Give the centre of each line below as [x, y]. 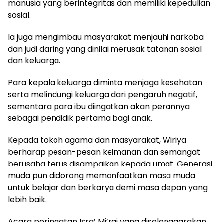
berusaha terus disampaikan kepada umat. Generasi [110, 164]
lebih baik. [27, 199]
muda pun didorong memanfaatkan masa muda [102, 175]
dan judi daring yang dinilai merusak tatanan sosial [105, 49]
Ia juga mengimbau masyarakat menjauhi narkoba [106, 37]
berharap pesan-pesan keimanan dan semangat [104, 152]
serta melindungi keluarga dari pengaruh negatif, [103, 94]
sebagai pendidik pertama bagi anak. [80, 118]
